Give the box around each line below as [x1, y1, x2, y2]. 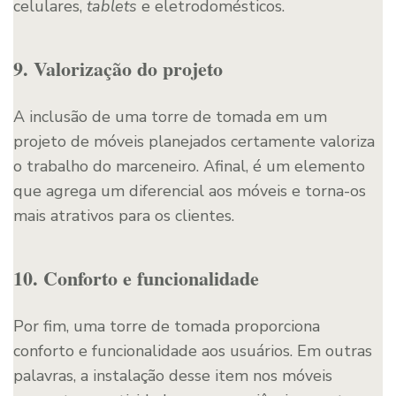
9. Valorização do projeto [13, 53, 223, 83]
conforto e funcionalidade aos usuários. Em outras [13, 339, 372, 362]
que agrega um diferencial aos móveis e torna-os [13, 179, 366, 202]
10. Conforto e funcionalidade [13, 263, 259, 293]
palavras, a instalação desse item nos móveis [13, 364, 332, 386]
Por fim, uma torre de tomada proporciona [13, 315, 320, 337]
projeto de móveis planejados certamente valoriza [13, 130, 375, 152]
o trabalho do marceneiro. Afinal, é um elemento [13, 155, 365, 177]
